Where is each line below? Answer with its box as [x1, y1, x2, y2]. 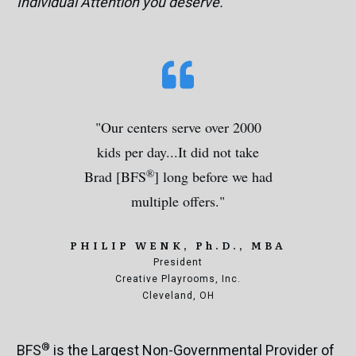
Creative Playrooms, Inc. [115, 273, 241, 285]
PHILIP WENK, [70, 238, 195, 253]
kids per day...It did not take [97, 142, 259, 162]
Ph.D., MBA [195, 238, 286, 253]
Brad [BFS [83, 167, 146, 187]
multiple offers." [131, 192, 225, 211]
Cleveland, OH [141, 290, 215, 302]
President [153, 257, 203, 269]
